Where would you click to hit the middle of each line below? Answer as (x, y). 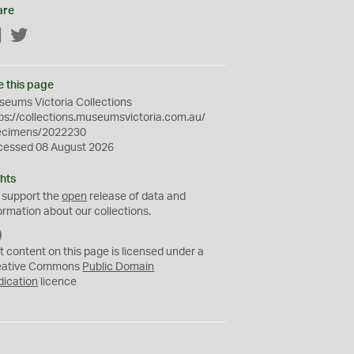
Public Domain (119, 267)
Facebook (28, 36)
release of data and (137, 197)
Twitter (46, 36)
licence (58, 282)
